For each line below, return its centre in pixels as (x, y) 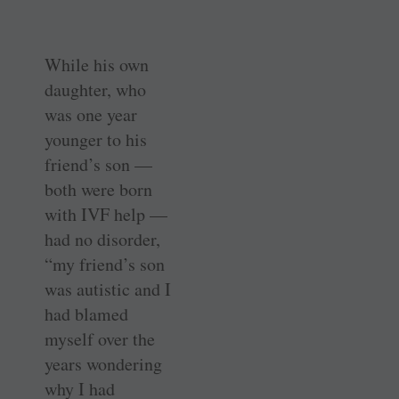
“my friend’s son (105, 265)
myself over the (100, 339)
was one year (91, 115)
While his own (97, 65)
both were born (98, 190)
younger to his (96, 140)
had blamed (86, 314)
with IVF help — (106, 215)
